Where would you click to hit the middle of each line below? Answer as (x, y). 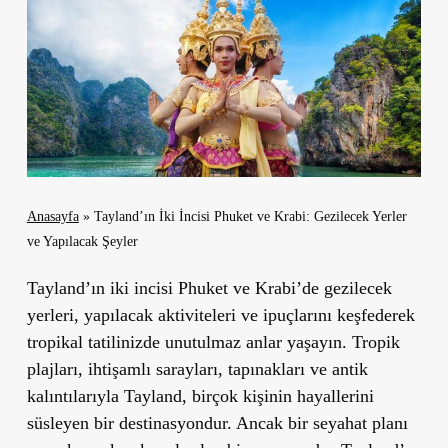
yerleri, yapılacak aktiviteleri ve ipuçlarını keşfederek (220, 314)
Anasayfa (52, 216)
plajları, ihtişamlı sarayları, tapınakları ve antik (197, 368)
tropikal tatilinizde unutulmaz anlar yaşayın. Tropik (213, 341)
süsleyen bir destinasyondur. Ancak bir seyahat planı (217, 422)
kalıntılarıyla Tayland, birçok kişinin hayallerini (200, 395)
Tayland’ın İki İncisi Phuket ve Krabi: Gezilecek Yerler (250, 216)
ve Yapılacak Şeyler (82, 241)
